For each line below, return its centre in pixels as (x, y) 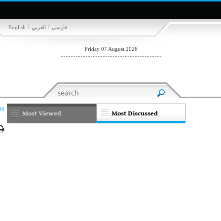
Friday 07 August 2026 (111, 49)
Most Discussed (135, 114)
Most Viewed (42, 114)
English (17, 27)
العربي (39, 27)
